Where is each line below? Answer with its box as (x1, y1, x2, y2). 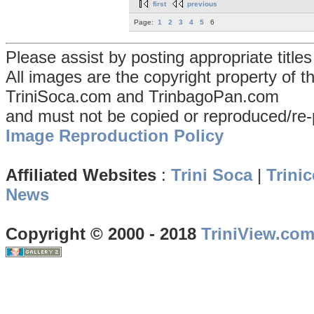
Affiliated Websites (6, 165, 156, 185)
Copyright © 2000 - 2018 (6, 224, 201, 244)
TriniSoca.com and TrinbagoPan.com (6, 87, 279, 107)
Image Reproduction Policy (6, 126, 224, 146)
